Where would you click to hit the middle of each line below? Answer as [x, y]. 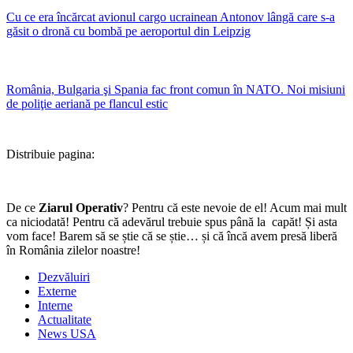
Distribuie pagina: [50, 154]
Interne [55, 305]
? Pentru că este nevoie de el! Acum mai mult [235, 207]
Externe [57, 291]
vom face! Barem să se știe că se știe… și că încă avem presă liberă [172, 236]
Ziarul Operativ [81, 207]
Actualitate [65, 319]
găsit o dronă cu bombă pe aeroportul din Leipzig [128, 31]
